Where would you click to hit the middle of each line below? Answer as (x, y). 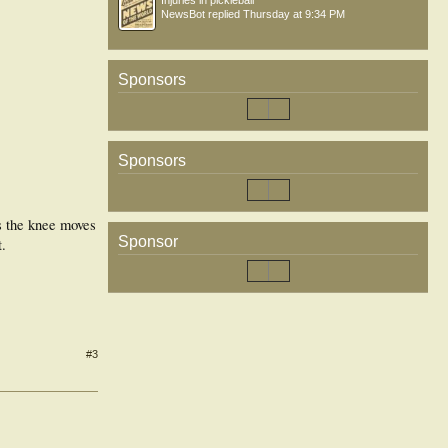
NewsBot (183, 14)
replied (224, 14)
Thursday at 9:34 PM (294, 14)
